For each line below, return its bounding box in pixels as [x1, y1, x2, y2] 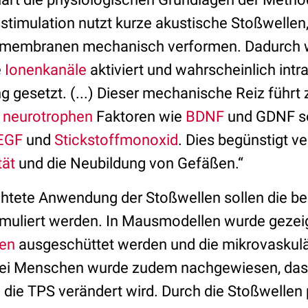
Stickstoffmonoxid [54, 131, 178, 148]
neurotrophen [3, 108, 93, 125]
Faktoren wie [93, 108, 186, 125]
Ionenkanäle [5, 61, 87, 78]
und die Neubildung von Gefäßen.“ [15, 155, 243, 172]
